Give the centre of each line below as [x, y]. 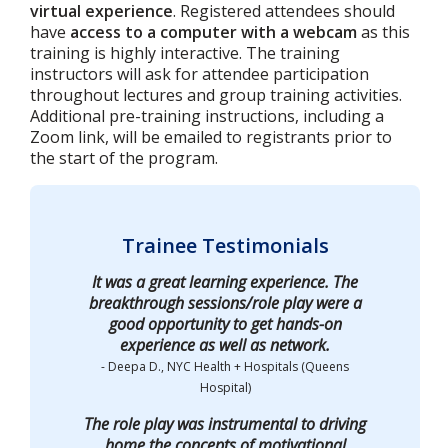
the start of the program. [124, 158]
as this [383, 32]
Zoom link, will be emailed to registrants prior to [211, 137]
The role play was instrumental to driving [225, 424]
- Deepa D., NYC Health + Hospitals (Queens [225, 366]
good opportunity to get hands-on [225, 324]
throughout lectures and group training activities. [216, 95]
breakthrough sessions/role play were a [225, 303]
